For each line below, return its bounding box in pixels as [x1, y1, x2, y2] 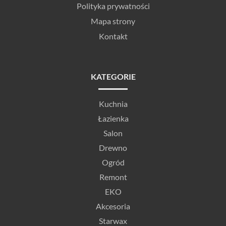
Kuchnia [98, 98, 128, 108]
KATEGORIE [90, 71, 136, 81]
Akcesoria [96, 201, 130, 211]
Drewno [99, 142, 127, 152]
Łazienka [97, 113, 129, 123]
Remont [99, 172, 127, 182]
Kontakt [98, 31, 128, 41]
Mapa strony [91, 16, 135, 26]
